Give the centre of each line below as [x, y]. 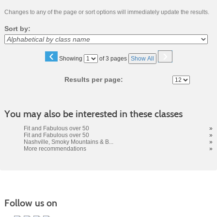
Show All [142, 59]
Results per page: [97, 80]
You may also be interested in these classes [93, 114]
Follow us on [31, 203]
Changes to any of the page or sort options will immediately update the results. [107, 12]
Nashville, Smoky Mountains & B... [68, 142]
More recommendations [55, 149]
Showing [71, 59]
